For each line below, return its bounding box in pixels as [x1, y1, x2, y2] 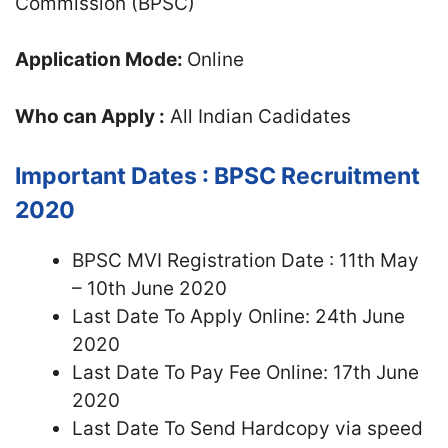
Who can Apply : [15, 104, 165, 128]
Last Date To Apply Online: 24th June [72, 305, 405, 328]
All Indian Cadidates [165, 104, 351, 128]
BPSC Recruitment [214, 162, 420, 190]
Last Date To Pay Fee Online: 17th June [72, 361, 419, 384]
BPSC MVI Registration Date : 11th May [72, 249, 419, 272]
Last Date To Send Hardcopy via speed [72, 417, 423, 440]
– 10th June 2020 [72, 277, 227, 300]
